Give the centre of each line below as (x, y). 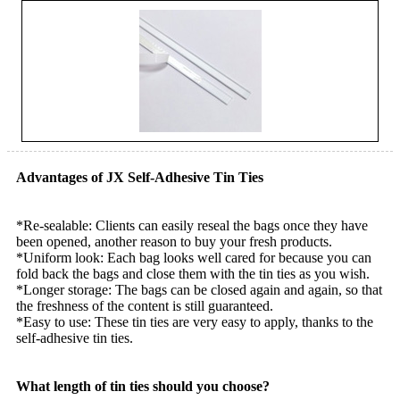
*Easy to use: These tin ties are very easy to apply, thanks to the (195, 321)
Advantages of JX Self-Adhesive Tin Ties (140, 177)
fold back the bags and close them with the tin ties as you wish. (193, 273)
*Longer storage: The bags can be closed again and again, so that (199, 289)
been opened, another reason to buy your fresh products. (174, 241)
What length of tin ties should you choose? (143, 386)
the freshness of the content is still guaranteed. (145, 305)
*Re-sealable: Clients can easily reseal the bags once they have (192, 225)
